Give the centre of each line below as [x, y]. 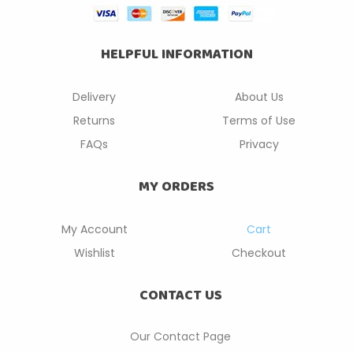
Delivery [94, 97]
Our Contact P [170, 336]
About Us [259, 97]
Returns [94, 120]
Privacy [259, 144]
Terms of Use [259, 120]
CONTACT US [180, 295]
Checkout [259, 253]
